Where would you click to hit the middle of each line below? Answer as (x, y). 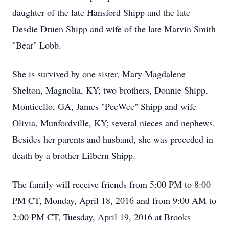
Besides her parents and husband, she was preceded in (113, 139)
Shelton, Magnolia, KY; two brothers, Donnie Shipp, (110, 90)
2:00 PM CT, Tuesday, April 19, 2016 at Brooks (101, 217)
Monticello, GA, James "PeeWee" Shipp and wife (104, 106)
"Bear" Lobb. (37, 45)
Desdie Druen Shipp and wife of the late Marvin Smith (114, 29)
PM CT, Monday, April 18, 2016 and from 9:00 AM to (114, 200)
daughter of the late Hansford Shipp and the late (101, 12)
